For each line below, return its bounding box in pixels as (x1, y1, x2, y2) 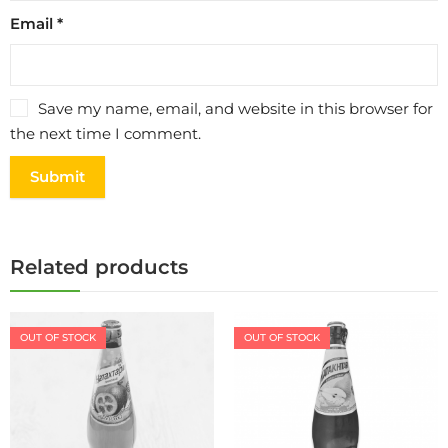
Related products (10, 255, 188, 280)
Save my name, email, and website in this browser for (38, 98, 433, 118)
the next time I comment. (10, 124, 201, 144)
